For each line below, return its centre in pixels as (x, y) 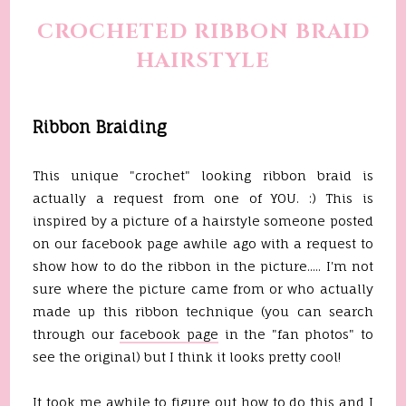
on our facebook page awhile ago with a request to (203, 243)
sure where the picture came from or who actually (203, 289)
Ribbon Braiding (100, 127)
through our (77, 334)
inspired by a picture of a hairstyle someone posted (203, 221)
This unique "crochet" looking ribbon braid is (203, 175)
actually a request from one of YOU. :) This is (203, 198)
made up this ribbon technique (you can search (203, 311)
